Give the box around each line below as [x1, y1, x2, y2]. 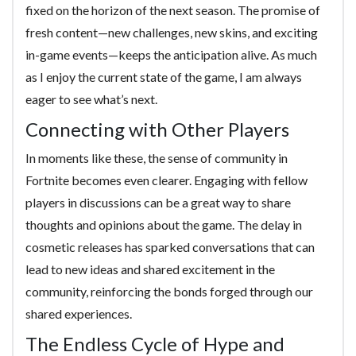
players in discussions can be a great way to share [25, 195, 291, 210]
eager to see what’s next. [25, 91, 157, 106]
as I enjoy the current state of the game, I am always [25, 69, 302, 84]
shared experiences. [25, 306, 132, 321]
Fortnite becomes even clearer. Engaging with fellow [25, 172, 308, 188]
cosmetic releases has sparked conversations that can [25, 239, 315, 254]
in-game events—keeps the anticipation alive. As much [25, 47, 317, 62]
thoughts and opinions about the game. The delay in [25, 217, 302, 232]
